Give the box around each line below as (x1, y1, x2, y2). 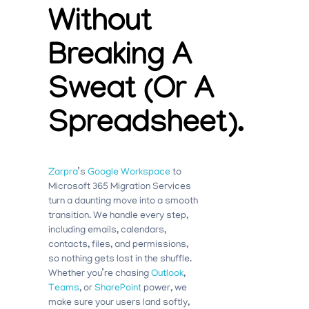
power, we (141, 283, 187, 295)
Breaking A (48, 41, 192, 78)
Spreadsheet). (48, 108, 244, 146)
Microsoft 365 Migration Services (48, 182, 191, 193)
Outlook (151, 269, 183, 280)
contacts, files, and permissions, (48, 240, 188, 251)
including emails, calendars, (48, 226, 166, 237)
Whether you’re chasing (48, 269, 151, 280)
